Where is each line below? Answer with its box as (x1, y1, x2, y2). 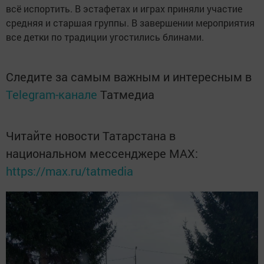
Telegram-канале (6, 86, 97, 102)
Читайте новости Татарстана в (6, 127, 176, 143)
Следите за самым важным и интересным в (6, 68, 252, 84)
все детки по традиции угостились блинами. (6, 30, 204, 43)
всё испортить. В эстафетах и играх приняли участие (6, 2, 242, 15)
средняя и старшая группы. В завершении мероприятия (6, 16, 255, 29)
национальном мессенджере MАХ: (6, 145, 198, 161)
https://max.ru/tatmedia (6, 163, 133, 179)
